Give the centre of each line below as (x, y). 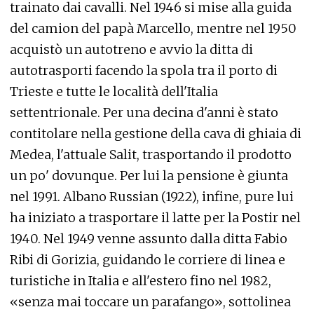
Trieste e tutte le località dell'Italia (114, 92)
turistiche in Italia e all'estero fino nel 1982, (141, 281)
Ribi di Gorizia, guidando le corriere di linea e (148, 260)
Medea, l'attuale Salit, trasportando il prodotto (151, 155)
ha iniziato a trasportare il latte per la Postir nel (155, 218)
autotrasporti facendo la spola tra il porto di (144, 71)
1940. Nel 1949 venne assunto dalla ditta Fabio (149, 239)
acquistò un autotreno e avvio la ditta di (131, 50)
